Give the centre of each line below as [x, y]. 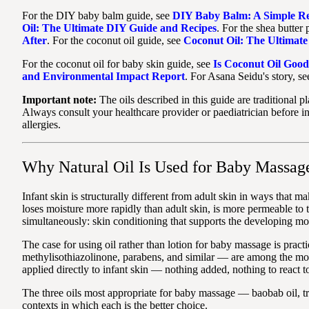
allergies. [41, 125]
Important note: [59, 100]
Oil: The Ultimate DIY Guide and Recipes [119, 28]
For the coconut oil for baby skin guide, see [118, 64]
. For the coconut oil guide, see [115, 41]
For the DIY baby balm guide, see [97, 16]
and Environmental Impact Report [103, 77]
